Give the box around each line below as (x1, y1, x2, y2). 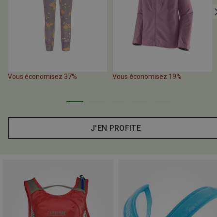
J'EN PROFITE (91, 124, 141, 133)
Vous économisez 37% (8, 73, 77, 81)
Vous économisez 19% (112, 73, 182, 81)
